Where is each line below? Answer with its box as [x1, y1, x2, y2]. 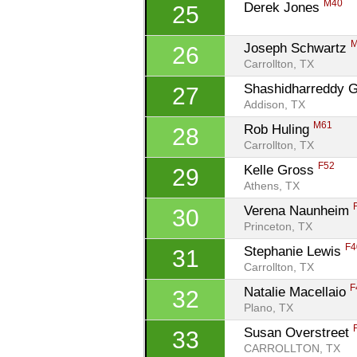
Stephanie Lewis [244, 243, 346, 259]
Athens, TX [244, 179, 300, 193]
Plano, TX [244, 301, 294, 315]
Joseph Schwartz [244, 40, 351, 56]
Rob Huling [244, 121, 314, 137]
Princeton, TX [244, 220, 313, 233]
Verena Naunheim [244, 202, 354, 218]
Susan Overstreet [244, 324, 354, 340]
